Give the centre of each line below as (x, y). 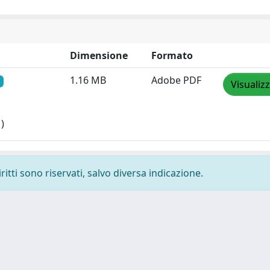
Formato (172, 55)
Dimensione (99, 55)
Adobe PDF (176, 80)
